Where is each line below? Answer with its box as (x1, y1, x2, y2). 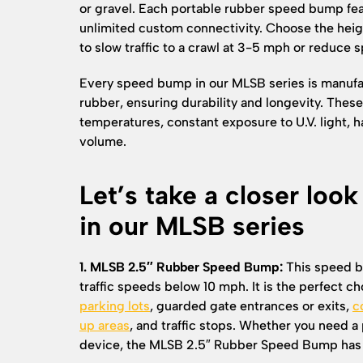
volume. (79, 134, 126, 149)
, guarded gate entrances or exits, (150, 298, 352, 314)
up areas (79, 318, 130, 333)
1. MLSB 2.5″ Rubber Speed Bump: (79, 259, 283, 275)
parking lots (79, 298, 150, 314)
